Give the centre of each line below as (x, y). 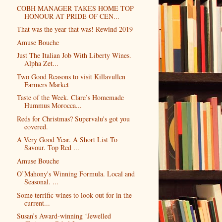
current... (37, 203)
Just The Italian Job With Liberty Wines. (74, 55)
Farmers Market (46, 84)
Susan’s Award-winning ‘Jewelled (64, 216)
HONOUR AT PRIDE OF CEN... (72, 16)
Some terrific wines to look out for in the (74, 195)
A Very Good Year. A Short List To (67, 140)
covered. (36, 126)
